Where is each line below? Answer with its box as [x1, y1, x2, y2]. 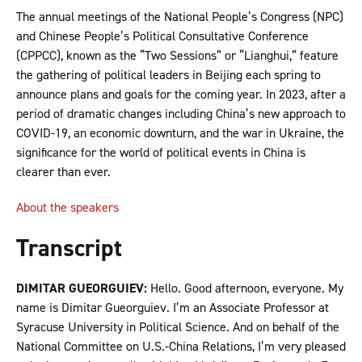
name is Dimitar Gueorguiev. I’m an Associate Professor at [16, 299, 329, 317]
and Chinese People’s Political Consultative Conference [16, 27, 309, 45]
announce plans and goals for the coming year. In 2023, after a [16, 86, 346, 103]
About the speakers [16, 199, 119, 217]
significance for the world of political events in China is [16, 144, 305, 162]
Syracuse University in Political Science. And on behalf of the [16, 318, 339, 336]
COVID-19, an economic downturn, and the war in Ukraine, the [16, 124, 344, 142]
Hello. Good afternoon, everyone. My [147, 280, 343, 297]
